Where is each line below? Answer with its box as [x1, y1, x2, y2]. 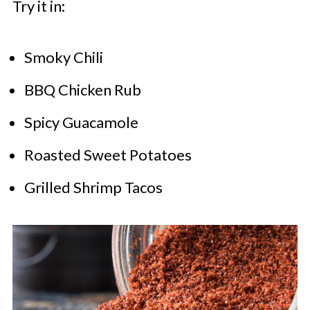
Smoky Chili [24, 48, 103, 66]
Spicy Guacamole [24, 113, 138, 131]
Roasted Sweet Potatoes [24, 145, 192, 164]
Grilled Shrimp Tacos [24, 178, 163, 197]
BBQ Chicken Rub [24, 80, 141, 99]
